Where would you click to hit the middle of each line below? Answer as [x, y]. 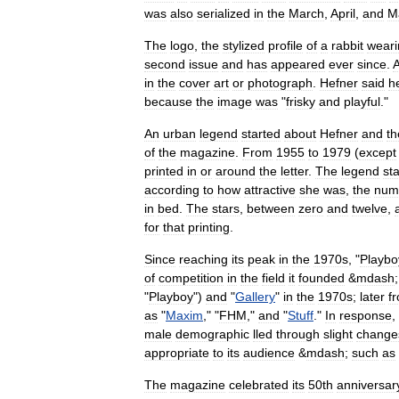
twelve [370, 208]
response [366, 315]
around [236, 171]
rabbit [347, 45]
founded [322, 278]
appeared [298, 64]
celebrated [259, 385]
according [172, 190]
